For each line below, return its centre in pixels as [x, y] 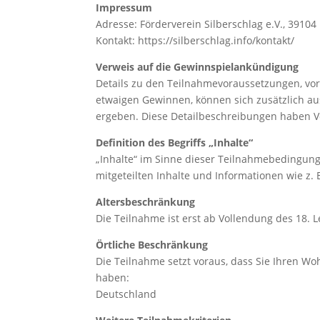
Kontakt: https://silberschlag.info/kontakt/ [195, 40]
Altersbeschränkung [146, 201]
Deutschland [126, 294]
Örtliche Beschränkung [152, 244]
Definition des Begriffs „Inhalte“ [175, 142]
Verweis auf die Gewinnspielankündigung [197, 66]
